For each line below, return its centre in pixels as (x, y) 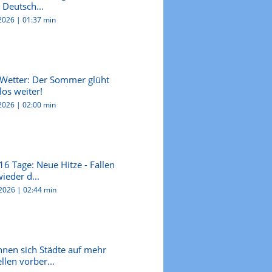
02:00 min (39, 104)
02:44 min (39, 189)
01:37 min (39, 19)
